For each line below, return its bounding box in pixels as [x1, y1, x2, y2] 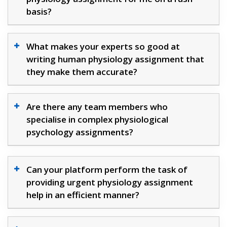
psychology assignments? [26, 126, 133, 138]
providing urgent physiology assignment [26, 176, 193, 188]
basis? [26, 6, 52, 18]
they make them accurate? [26, 66, 137, 78]
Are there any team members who [26, 101, 168, 113]
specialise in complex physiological [26, 113, 168, 126]
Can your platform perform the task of [26, 164, 187, 176]
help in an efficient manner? [26, 189, 139, 201]
